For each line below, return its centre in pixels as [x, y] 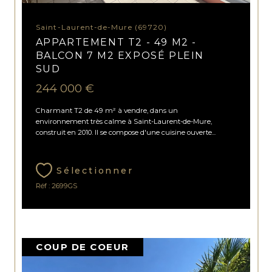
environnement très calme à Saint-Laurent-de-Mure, [124, 122]
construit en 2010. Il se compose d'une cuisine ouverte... [125, 133]
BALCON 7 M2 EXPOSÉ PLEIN [120, 55]
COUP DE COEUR [83, 246]
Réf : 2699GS [56, 186]
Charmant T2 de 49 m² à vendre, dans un [107, 111]
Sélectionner [95, 171]
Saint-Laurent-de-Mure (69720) [104, 27]
